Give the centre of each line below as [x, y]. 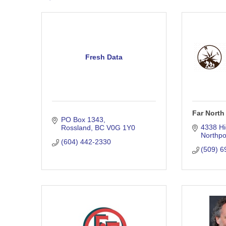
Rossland [76, 128]
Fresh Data [104, 57]
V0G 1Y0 [121, 128]
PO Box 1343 [82, 120]
